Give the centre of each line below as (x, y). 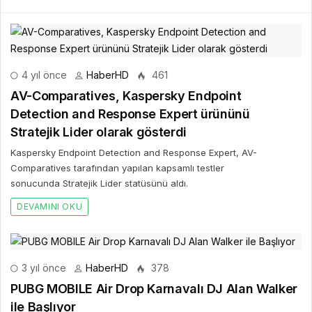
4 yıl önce (43, 75)
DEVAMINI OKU (50, 206)
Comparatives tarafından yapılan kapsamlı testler (117, 167)
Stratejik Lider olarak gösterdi (99, 132)
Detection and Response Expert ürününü (130, 114)
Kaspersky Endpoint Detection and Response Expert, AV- (134, 152)
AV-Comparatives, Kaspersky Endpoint (126, 95)
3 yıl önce (42, 267)
